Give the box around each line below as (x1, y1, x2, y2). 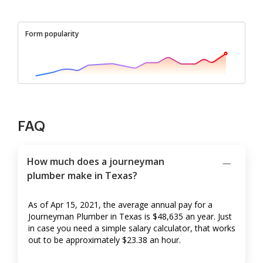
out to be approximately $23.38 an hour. (28, 234, 181, 246)
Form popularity (25, 29, 79, 39)
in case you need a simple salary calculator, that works (28, 222, 235, 234)
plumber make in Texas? (27, 169, 137, 183)
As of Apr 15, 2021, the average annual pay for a (28, 199, 213, 211)
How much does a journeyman (27, 155, 164, 168)
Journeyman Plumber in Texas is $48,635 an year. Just (28, 211, 232, 222)
